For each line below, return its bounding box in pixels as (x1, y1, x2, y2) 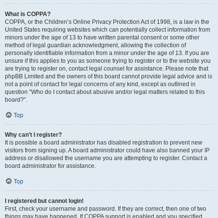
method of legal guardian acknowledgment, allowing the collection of (5, 42, 186, 49)
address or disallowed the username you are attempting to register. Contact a (5, 155, 207, 162)
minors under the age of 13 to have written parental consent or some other (5, 34, 200, 41)
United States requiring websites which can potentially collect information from (5, 26, 210, 33)
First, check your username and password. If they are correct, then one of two (5, 205, 206, 212)
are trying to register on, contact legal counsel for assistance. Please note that (5, 65, 208, 72)
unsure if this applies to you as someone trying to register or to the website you (5, 57, 211, 64)
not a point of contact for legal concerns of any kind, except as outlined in (5, 81, 196, 88)
